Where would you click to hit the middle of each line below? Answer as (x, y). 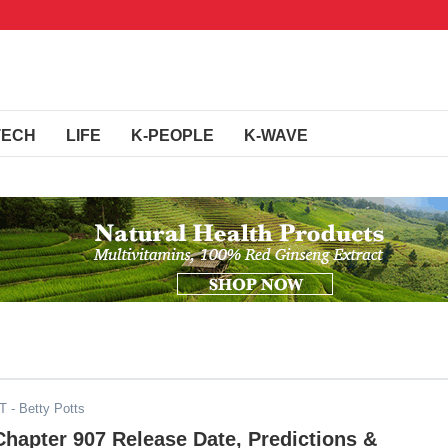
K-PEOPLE (172, 135)
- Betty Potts (46, 408)
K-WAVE (276, 135)
